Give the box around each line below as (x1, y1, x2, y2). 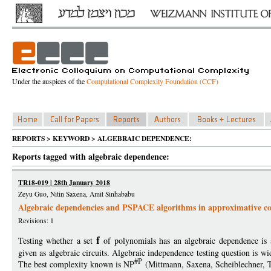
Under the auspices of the (12, 76, 87, 86)
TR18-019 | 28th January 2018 (18, 177, 110, 188)
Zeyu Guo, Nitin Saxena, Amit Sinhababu (18, 189, 135, 198)
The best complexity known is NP (18, 258, 134, 270)
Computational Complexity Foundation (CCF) (87, 76, 218, 86)
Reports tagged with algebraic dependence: (12, 150, 169, 163)
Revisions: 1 (18, 216, 54, 225)
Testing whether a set (18, 235, 96, 246)
